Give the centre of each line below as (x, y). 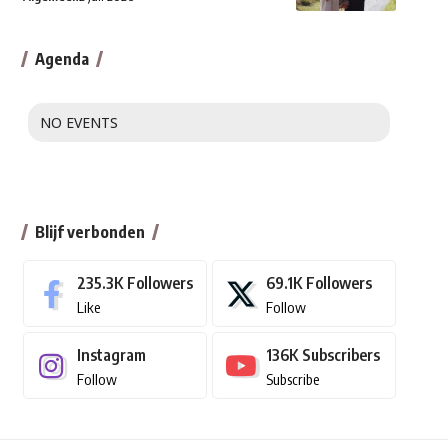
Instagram (111, 355)
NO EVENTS (78, 123)
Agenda (61, 59)
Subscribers (340, 355)
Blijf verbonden (89, 232)
